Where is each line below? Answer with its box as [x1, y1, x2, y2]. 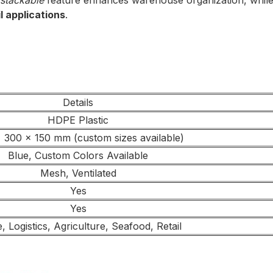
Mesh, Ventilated [40, 167, 116, 179]
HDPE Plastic [48, 114, 108, 126]
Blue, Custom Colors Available [8, 149, 148, 161]
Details [63, 96, 93, 108]
